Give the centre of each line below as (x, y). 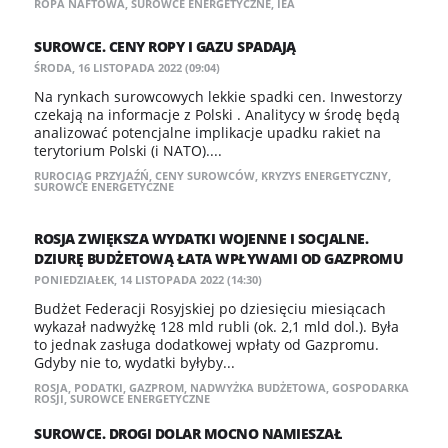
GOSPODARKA (370, 387)
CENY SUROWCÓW (205, 175)
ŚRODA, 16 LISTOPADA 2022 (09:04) (127, 67)
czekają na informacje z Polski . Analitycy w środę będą (217, 114)
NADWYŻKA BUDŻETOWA (258, 387)
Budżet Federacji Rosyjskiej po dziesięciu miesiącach (210, 308)
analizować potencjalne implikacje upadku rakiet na (207, 132)
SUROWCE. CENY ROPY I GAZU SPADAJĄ (165, 46)
